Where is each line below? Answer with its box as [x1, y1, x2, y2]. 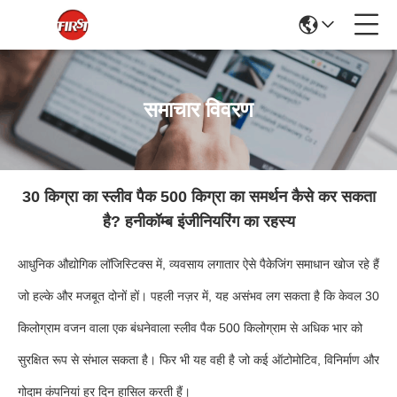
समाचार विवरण [144, 97, 253, 121]
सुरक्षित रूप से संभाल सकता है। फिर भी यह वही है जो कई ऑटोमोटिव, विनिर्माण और [18, 353, 379, 367]
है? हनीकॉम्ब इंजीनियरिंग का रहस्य [102, 213, 295, 230]
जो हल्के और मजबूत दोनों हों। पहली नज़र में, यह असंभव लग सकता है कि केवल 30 [18, 289, 379, 303]
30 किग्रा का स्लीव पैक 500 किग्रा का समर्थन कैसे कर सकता [21, 188, 376, 206]
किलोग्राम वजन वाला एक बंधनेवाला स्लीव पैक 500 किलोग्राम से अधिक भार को [18, 321, 362, 335]
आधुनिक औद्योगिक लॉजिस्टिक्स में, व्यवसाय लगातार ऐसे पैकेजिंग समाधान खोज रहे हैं [18, 257, 379, 271]
